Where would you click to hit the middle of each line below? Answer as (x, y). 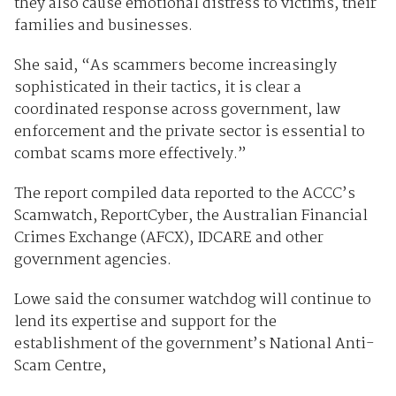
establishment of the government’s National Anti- (194, 345)
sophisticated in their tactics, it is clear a (157, 88)
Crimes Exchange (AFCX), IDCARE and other (168, 239)
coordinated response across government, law (177, 110)
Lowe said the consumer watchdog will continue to (192, 301)
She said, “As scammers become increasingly (175, 66)
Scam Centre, (60, 367)
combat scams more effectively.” (130, 155)
